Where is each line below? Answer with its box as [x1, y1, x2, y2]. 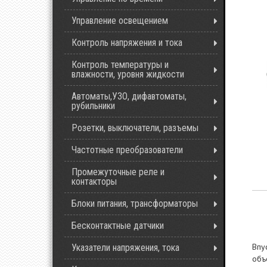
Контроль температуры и [72, 59, 169, 70]
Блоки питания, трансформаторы [72, 198, 198, 209]
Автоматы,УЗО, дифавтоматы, [72, 91, 187, 102]
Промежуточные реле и [72, 166, 164, 178]
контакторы [72, 176, 117, 187]
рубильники [72, 100, 115, 111]
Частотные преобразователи [72, 144, 183, 156]
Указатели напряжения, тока [72, 242, 179, 253]
